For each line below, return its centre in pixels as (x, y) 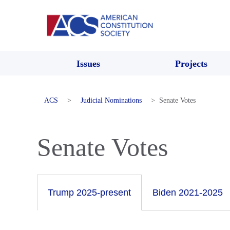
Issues (88, 63)
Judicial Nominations (111, 100)
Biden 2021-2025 (188, 192)
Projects (191, 63)
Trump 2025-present (89, 192)
